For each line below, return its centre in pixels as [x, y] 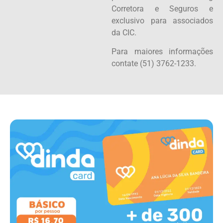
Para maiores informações [162, 52]
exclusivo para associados [162, 20]
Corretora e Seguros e [162, 8]
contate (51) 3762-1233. [154, 64]
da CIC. [124, 32]
